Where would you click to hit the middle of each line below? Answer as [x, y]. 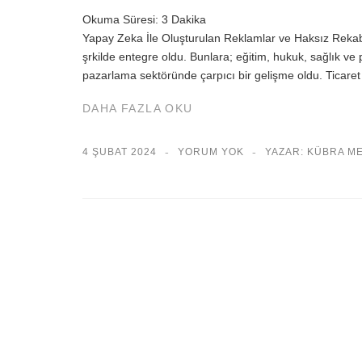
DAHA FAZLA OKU [138, 108]
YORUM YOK [211, 152]
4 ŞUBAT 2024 [120, 152]
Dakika [189, 20]
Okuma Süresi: [120, 20]
